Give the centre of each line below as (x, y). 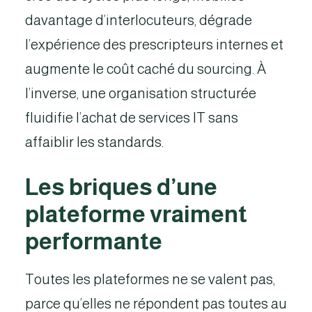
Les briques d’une (121, 187)
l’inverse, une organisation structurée (141, 93)
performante (94, 241)
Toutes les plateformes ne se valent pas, (150, 279)
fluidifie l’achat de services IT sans (132, 118)
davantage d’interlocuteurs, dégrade (139, 20)
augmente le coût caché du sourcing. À (146, 69)
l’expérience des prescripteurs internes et (154, 45)
